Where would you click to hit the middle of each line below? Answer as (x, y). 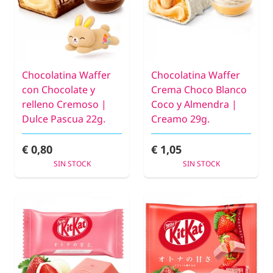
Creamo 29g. (180, 119)
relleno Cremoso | (64, 104)
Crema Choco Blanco (199, 89)
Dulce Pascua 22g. (64, 119)
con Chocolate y (58, 89)
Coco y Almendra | (194, 104)
